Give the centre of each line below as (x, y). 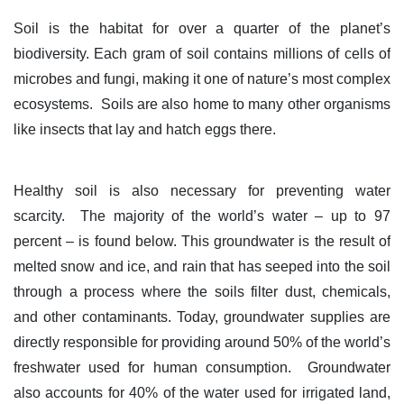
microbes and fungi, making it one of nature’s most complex (202, 78)
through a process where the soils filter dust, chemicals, (202, 291)
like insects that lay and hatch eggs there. (145, 129)
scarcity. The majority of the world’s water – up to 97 (202, 216)
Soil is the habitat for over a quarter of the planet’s (202, 28)
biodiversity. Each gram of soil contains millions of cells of (202, 53)
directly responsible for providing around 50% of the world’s (202, 342)
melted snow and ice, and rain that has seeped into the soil (202, 266)
